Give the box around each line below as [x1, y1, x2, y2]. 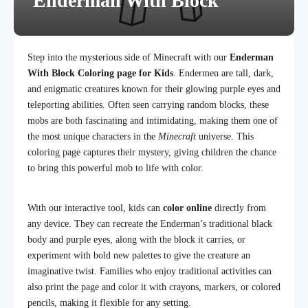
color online [163, 203, 212, 213]
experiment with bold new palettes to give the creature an [27, 250, 250, 261]
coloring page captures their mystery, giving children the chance [27, 147, 276, 157]
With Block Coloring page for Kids [27, 68, 173, 78]
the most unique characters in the [27, 131, 158, 142]
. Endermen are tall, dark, [173, 68, 274, 78]
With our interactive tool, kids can [27, 203, 163, 213]
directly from [212, 203, 266, 213]
